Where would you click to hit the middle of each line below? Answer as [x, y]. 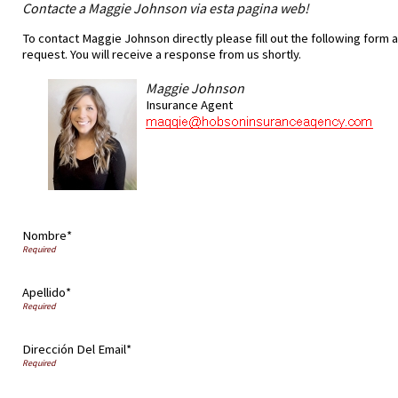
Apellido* [47, 293]
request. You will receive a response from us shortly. [162, 54]
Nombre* [47, 236]
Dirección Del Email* [77, 350]
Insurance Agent [189, 105]
